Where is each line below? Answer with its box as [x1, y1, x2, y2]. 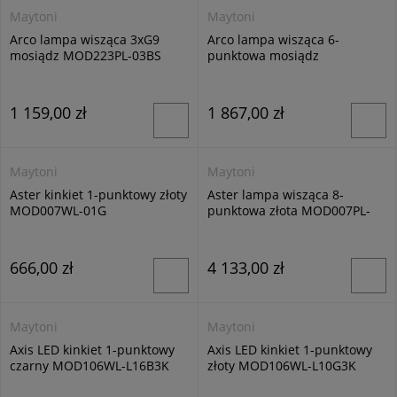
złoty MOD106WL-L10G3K [207, 357, 356, 374]
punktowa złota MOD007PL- [207, 202, 370, 219]
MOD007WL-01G [10, 202, 106, 219]
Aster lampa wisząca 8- [207, 186, 344, 203]
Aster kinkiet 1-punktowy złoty [10, 186, 187, 203]
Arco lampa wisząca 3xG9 [10, 31, 160, 48]
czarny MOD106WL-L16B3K [10, 357, 169, 374]
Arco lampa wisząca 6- [207, 31, 339, 48]
